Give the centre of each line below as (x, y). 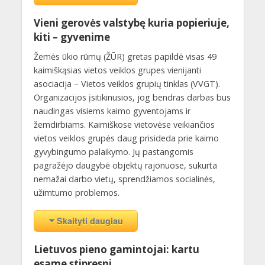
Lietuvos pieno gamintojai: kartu (116, 249)
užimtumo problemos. (76, 193)
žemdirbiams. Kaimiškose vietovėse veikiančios (124, 125)
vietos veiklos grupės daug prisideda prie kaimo (126, 138)
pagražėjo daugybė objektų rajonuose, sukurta (125, 166)
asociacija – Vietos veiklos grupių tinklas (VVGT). (127, 84)
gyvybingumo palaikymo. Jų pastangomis (113, 152)
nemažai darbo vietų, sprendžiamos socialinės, (124, 179)
